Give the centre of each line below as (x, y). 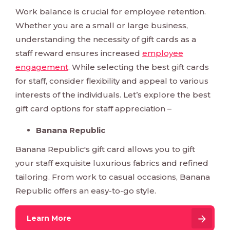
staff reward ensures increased (79, 53)
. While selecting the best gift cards (139, 67)
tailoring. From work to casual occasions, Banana (113, 177)
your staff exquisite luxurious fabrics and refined (112, 163)
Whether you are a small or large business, (102, 26)
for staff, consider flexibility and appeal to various (112, 81)
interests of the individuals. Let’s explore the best (113, 95)
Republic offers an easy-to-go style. (86, 191)
